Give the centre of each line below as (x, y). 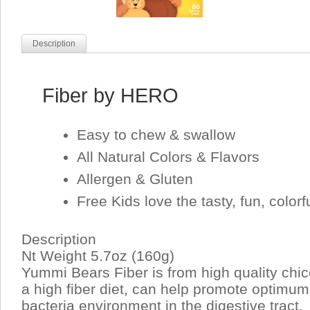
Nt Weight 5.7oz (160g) (98, 256)
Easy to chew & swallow (156, 135)
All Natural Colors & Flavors (168, 157)
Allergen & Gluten (135, 179)
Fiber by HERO (110, 95)
